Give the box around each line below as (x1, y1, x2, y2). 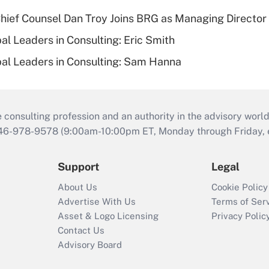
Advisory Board (58, 240, 122, 250)
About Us (58, 182, 97, 193)
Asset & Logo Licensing (58, 211, 159, 222)
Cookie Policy (211, 182, 268, 193)
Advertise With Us (58, 196, 136, 207)
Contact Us (58, 225, 104, 236)
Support (58, 160, 100, 174)
